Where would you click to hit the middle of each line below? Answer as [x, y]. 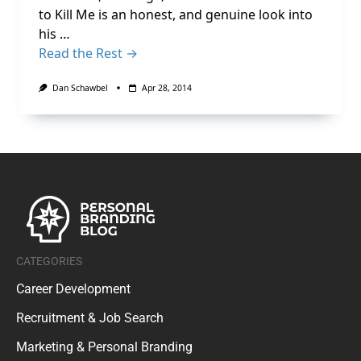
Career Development [73, 288]
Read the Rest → [88, 53]
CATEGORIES [49, 261]
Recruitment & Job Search [90, 317]
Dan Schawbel [80, 88]
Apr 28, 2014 [166, 88]
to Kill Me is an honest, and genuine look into [176, 15]
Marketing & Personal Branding [104, 346]
